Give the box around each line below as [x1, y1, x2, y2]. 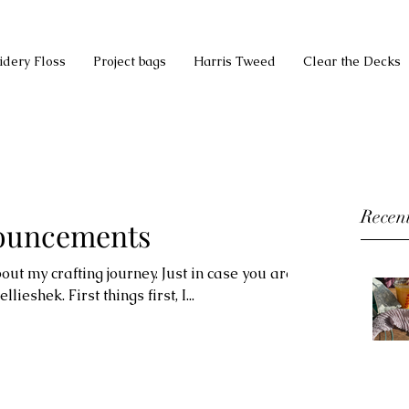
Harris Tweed [194, 53, 276, 69]
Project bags [93, 53, 166, 69]
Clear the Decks [303, 53, 401, 69]
